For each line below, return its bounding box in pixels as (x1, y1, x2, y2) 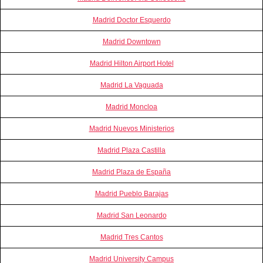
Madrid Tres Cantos (100, 232, 163, 241)
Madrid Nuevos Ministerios (89, 124, 174, 133)
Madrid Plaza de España (92, 167, 171, 176)
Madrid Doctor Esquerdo (92, 15, 171, 24)
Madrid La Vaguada (100, 80, 163, 89)
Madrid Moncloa (106, 102, 157, 111)
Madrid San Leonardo (96, 211, 167, 220)
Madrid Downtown (102, 37, 161, 46)
